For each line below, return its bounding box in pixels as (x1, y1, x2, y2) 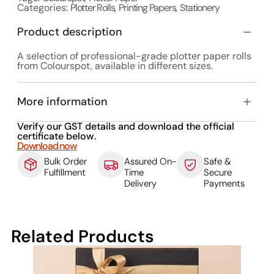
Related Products (10, 224, 154, 248)
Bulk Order (43, 155, 87, 168)
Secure (204, 166, 232, 179)
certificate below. (17, 129, 96, 143)
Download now (17, 139, 77, 152)
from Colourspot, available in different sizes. (17, 59, 213, 72)
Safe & (204, 155, 232, 168)
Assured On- (124, 155, 176, 168)
